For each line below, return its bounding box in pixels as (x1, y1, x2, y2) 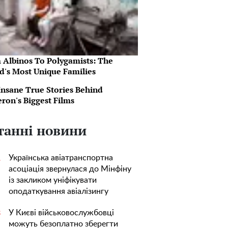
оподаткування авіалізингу (9, 187, 108, 195)
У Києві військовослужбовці (9, 209, 114, 217)
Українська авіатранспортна (9, 154, 113, 162)
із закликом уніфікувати (9, 176, 97, 184)
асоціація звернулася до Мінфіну (9, 165, 131, 173)
